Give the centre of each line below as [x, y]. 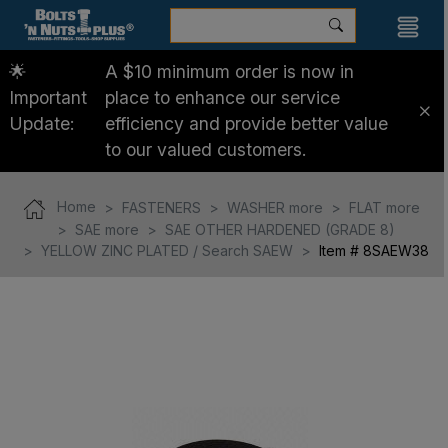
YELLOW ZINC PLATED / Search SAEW [167, 250]
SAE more [107, 229]
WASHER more [275, 207]
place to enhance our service [222, 97]
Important [48, 97]
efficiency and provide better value [246, 123]
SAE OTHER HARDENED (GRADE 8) [280, 229]
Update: [42, 123]
